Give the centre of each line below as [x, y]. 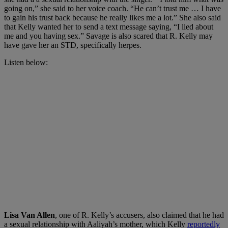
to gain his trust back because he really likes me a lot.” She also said [112, 17]
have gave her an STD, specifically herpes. [73, 45]
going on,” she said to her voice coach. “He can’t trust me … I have [112, 8]
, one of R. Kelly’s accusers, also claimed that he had [139, 215]
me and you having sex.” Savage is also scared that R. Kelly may [108, 36]
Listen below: [26, 62]
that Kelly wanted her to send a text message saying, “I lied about [109, 26]
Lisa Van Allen [30, 215]
